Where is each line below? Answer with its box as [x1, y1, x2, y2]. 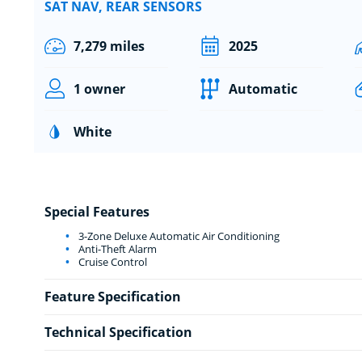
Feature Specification [44, 287, 181, 305]
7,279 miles [73, 36, 145, 55]
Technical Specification [44, 322, 192, 341]
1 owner [73, 79, 125, 98]
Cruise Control [75, 254, 147, 269]
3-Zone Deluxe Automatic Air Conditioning [75, 228, 280, 243]
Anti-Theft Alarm [75, 241, 157, 256]
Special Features [44, 202, 149, 221]
